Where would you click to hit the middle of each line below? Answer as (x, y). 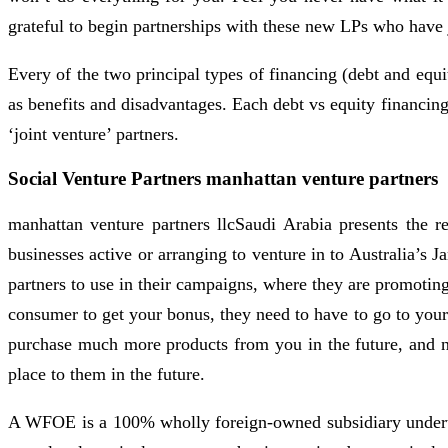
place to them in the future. (106, 373)
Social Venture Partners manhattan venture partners (223, 178)
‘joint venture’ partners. (93, 134)
